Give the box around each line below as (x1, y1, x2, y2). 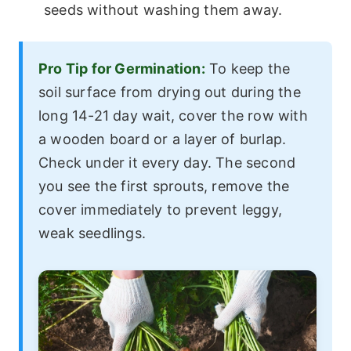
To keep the (204, 60, 291, 77)
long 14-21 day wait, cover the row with (38, 107, 308, 124)
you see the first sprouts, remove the (38, 177, 290, 194)
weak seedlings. (38, 224, 146, 241)
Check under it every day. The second (38, 154, 296, 171)
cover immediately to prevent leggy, (38, 201, 283, 218)
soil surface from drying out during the (38, 83, 301, 100)
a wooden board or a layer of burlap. (38, 130, 287, 147)
